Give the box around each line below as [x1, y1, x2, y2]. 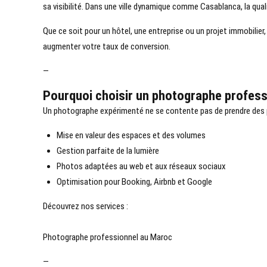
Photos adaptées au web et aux [56, 161, 169, 172]
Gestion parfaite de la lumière [56, 145, 159, 157]
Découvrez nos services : [43, 201, 128, 212]
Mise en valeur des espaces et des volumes [56, 130, 206, 141]
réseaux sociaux [169, 161, 226, 172]
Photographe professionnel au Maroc [43, 232, 172, 243]
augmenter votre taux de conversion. [43, 41, 170, 52]
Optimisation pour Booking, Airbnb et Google [56, 176, 212, 188]
